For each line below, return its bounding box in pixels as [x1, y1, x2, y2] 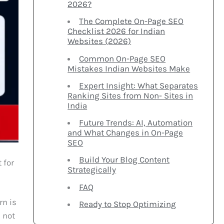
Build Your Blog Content [79, 154, 170, 165]
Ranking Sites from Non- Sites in [67, 90, 193, 100]
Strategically [67, 164, 116, 175]
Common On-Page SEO [79, 53, 166, 63]
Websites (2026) [67, 36, 131, 46]
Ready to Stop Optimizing [79, 198, 176, 209]
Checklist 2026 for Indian [67, 26, 165, 36]
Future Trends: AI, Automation [79, 117, 193, 128]
